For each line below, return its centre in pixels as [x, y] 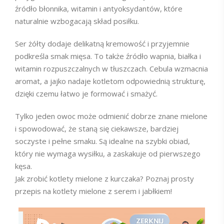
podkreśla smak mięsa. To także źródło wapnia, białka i [108, 56]
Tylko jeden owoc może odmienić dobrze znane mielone [111, 116]
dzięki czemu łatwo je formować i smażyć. [86, 93]
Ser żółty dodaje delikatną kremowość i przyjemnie [102, 43]
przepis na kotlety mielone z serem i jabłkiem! [93, 191]
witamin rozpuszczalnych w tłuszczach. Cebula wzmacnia [111, 68]
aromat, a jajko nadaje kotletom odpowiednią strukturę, [110, 81]
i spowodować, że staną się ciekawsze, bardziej [97, 128]
